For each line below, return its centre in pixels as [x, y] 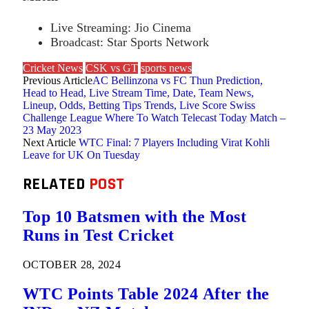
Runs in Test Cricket [99, 236]
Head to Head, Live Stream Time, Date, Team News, [138, 92]
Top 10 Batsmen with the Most [135, 217]
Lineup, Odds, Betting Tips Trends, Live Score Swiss [139, 105]
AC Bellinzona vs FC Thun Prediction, [178, 80]
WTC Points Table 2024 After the [146, 294]
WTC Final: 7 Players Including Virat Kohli [174, 142]
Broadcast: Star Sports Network [130, 42]
